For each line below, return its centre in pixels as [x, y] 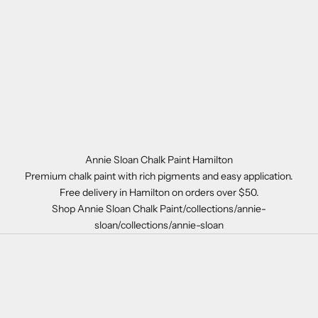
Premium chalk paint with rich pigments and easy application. [159, 176]
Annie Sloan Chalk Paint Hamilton [159, 160]
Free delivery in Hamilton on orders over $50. [159, 193]
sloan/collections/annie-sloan [159, 225]
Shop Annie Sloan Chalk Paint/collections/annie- [159, 209]
